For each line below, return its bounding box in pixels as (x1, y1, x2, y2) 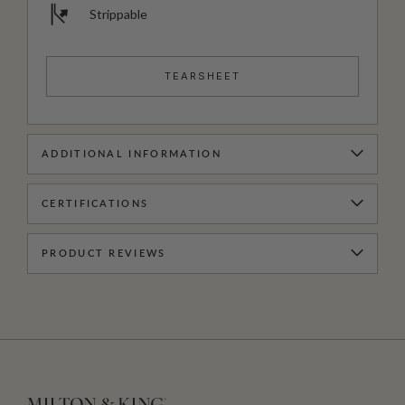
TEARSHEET (165, 69, 240, 82)
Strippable (89, 5, 147, 22)
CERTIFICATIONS (42, 198, 149, 209)
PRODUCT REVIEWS (42, 248, 166, 259)
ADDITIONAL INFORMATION (42, 148, 221, 159)
